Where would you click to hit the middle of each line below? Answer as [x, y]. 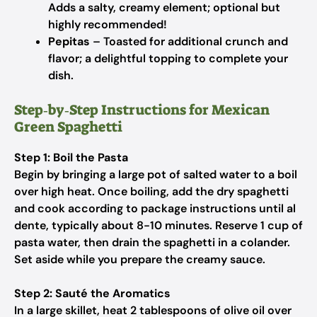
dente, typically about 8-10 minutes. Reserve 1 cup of [158, 225]
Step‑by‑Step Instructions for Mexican [142, 110]
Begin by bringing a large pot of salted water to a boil [156, 174]
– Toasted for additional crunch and [189, 41]
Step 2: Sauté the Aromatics [92, 293]
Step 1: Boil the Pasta [71, 157]
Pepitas [69, 41]
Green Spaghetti [68, 127]
